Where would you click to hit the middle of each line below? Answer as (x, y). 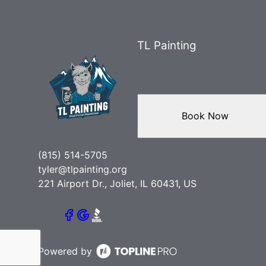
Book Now (205, 116)
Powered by (65, 251)
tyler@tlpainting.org (83, 169)
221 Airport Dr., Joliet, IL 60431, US (117, 183)
